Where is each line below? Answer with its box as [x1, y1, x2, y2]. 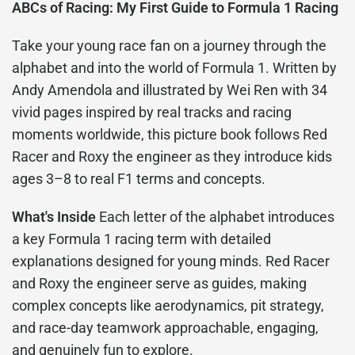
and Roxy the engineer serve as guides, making [12, 275, 307, 292]
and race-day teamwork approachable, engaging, [12, 319, 319, 337]
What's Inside [12, 208, 97, 226]
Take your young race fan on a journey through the [12, 37, 327, 55]
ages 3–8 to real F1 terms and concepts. [12, 170, 266, 188]
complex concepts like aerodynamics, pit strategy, [12, 297, 325, 315]
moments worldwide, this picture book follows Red [12, 126, 328, 143]
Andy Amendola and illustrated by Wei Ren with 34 [12, 82, 328, 99]
